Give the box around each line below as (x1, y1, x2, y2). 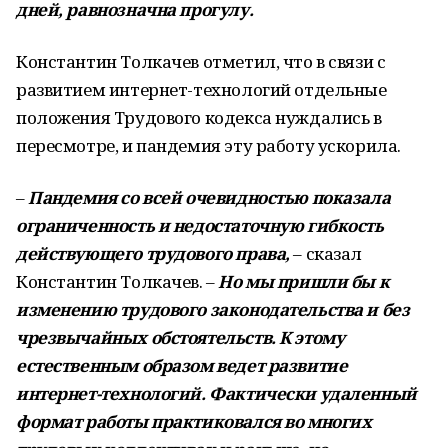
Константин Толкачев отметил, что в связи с (16, 50, 386, 73)
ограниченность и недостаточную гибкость (16, 214, 384, 237)
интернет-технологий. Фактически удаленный (16, 382, 417, 405)
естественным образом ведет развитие (16, 354, 348, 377)
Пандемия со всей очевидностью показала (28, 186, 391, 209)
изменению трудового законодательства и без (16, 298, 410, 321)
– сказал (289, 242, 363, 265)
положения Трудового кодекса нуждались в (16, 106, 382, 129)
